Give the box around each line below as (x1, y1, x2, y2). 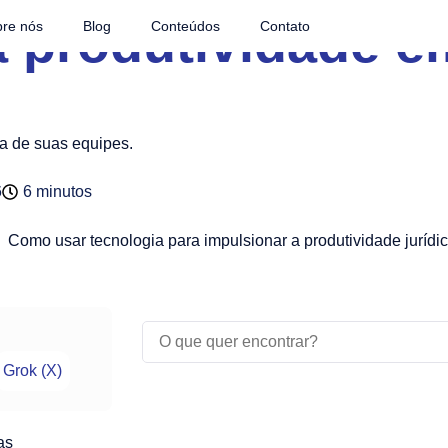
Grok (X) (2, 362, 62, 380)
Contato (260, 18, 311, 34)
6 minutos (23, 183, 92, 201)
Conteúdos (151, 18, 221, 34)
